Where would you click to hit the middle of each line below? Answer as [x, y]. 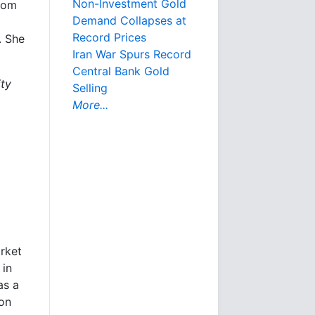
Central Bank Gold [121, 71]
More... [90, 105]
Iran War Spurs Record [132, 54]
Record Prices [109, 37]
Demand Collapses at [129, 20]
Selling [90, 88]
